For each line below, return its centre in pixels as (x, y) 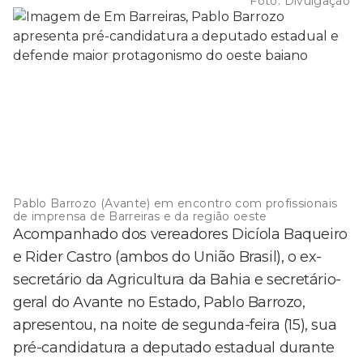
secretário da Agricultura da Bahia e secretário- (177, 280)
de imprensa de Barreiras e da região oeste (140, 217)
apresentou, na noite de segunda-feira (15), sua (175, 325)
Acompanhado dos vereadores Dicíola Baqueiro (180, 235)
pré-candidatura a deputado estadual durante (174, 348)
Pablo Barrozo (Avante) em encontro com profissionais (175, 204)
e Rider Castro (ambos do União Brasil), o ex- (168, 257)
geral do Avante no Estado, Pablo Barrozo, (159, 303)
